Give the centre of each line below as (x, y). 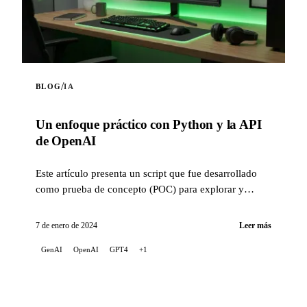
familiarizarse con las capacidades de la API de (136, 205)
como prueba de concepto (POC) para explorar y (140, 189)
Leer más (255, 226)
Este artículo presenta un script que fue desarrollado (146, 173)
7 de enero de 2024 (66, 226)
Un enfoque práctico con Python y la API (149, 125)
